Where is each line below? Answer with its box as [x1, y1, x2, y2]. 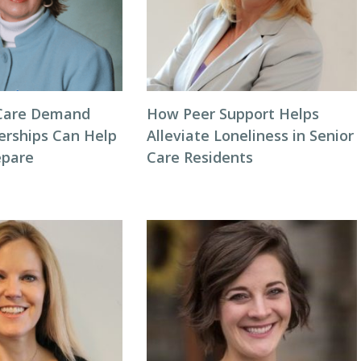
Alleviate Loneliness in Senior [146, 126, 354, 145]
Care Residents [146, 147, 253, 167]
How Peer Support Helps [146, 104, 319, 123]
